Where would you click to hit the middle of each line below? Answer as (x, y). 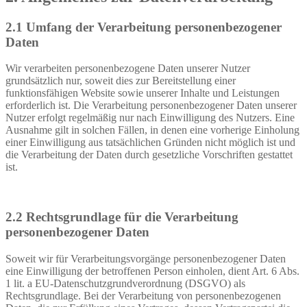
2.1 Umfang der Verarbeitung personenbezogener (144, 27)
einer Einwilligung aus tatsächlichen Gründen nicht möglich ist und (150, 143)
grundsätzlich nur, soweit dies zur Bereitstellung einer (121, 81)
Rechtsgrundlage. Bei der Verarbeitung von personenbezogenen (143, 295)
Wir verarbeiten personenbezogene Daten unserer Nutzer (128, 69)
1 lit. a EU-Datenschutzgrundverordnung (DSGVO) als (125, 283)
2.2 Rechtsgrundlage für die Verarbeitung (122, 217)
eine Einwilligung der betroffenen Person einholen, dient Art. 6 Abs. (152, 271)
